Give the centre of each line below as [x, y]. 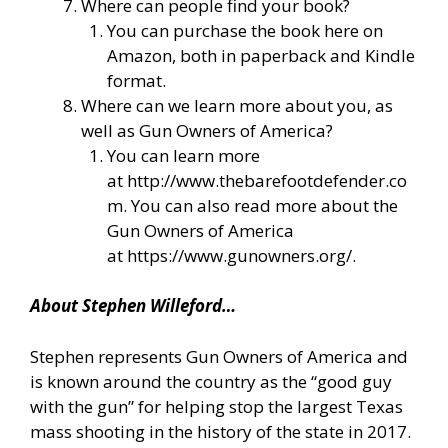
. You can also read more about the [260, 205]
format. [136, 80]
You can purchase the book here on [244, 30]
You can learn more [183, 155]
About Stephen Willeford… [133, 306]
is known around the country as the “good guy [211, 381]
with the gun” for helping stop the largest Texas [216, 406]
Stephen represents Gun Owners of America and [219, 356]
